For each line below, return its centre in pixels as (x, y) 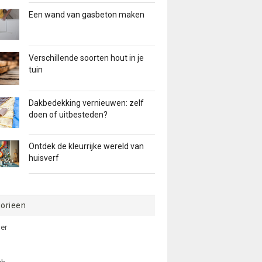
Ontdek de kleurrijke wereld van (86, 146)
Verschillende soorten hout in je (86, 58)
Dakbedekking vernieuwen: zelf (86, 103)
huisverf (44, 158)
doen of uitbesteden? (68, 114)
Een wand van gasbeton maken (86, 15)
